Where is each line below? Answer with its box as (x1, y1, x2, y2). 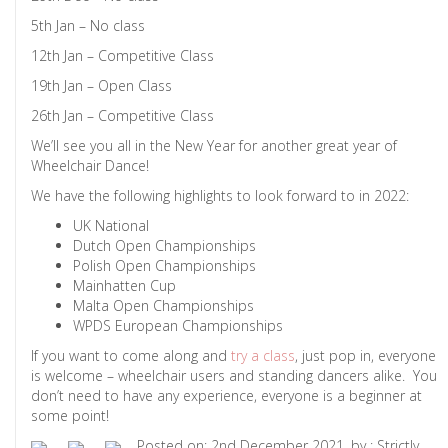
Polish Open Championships (73, 256, 256, 275)
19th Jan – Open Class (31, 76, 172, 95)
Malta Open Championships (73, 296, 254, 315)
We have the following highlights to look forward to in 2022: (31, 186, 409, 205)
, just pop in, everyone (295, 346, 436, 365)
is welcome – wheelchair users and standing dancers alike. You (31, 366, 437, 385)
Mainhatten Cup (73, 276, 176, 295)
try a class (231, 346, 295, 365)
